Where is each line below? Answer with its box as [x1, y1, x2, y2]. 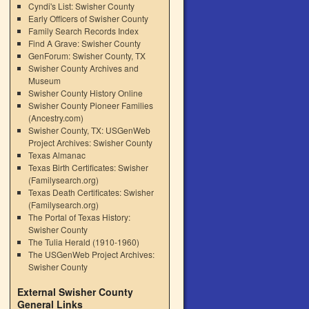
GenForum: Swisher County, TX [28, 50, 146, 61]
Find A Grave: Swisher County [28, 37, 141, 49]
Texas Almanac [28, 149, 86, 161]
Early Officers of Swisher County [28, 12, 148, 24]
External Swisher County [17, 285, 133, 299]
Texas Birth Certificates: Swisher [28, 161, 148, 173]
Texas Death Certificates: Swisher [28, 186, 154, 198]
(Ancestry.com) [28, 112, 83, 123]
